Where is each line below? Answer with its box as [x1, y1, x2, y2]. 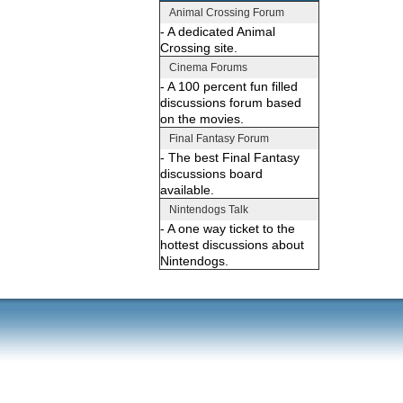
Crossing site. [160, 40, 237, 55]
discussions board [160, 166, 263, 181]
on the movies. [160, 111, 244, 126]
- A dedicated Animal [160, 23, 275, 39]
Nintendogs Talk [169, 202, 248, 216]
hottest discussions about [160, 237, 304, 252]
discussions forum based [160, 94, 301, 110]
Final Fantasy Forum [169, 131, 269, 145]
